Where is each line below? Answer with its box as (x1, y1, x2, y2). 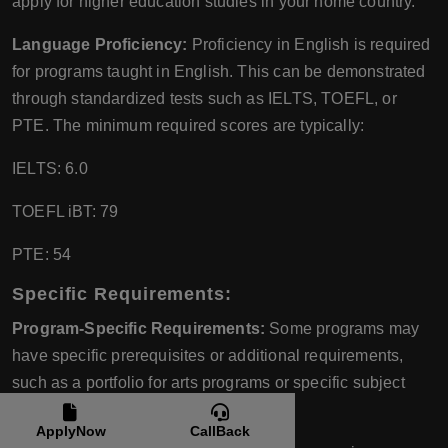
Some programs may (265, 320, 420, 338)
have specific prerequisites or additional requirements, (12, 347, 404, 365)
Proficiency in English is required (187, 36, 431, 54)
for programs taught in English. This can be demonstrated (12, 63, 426, 81)
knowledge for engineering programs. (12, 401, 282, 419)
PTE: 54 (12, 246, 72, 264)
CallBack (189, 423, 250, 439)
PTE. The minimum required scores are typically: (12, 117, 365, 135)
